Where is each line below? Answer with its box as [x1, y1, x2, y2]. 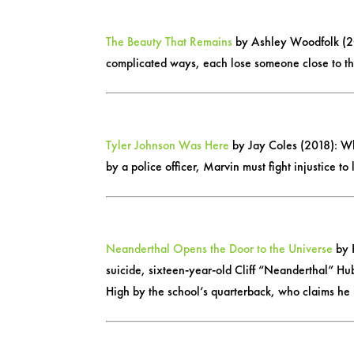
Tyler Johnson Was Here [106, 136, 230, 153]
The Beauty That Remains [106, 32, 233, 50]
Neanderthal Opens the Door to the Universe [106, 239, 333, 257]
